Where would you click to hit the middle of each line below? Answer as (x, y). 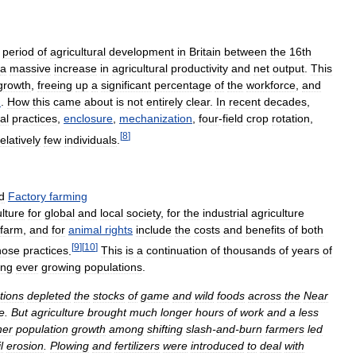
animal (85, 229)
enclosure (88, 118)
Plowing (70, 346)
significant (126, 85)
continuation (177, 251)
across (265, 296)
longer (176, 313)
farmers (285, 329)
